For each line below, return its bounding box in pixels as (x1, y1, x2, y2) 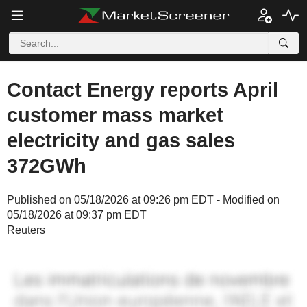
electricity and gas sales (7, 130, 235, 151)
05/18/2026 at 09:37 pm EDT (7, 209, 147, 221)
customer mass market (7, 104, 223, 126)
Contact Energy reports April (7, 79, 278, 101)
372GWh (7, 155, 86, 177)
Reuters (7, 224, 45, 236)
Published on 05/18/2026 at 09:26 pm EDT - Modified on (7, 194, 280, 206)
